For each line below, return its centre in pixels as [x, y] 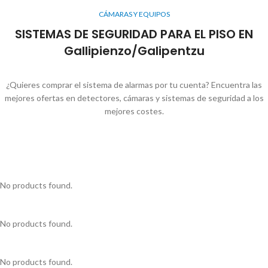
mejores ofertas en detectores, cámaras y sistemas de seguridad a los [134, 98]
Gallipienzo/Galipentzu [134, 51]
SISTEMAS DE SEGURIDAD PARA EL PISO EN [134, 34]
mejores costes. [134, 111]
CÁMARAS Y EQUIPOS [134, 14]
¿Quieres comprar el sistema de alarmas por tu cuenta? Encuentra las [134, 84]
